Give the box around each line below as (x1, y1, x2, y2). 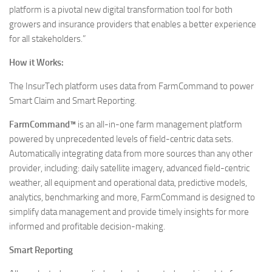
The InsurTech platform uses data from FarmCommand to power (9, 81, 254, 92)
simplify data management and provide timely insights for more (9, 206, 249, 218)
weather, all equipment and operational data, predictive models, (9, 177, 247, 189)
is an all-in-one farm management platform (76, 119, 242, 131)
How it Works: (9, 57, 64, 69)
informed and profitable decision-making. (9, 221, 165, 233)
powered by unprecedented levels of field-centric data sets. (9, 134, 233, 145)
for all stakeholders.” (9, 33, 86, 45)
